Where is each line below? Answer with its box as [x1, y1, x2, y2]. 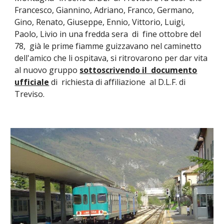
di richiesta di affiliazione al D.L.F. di [49, 76, 186, 88]
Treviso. [14, 88, 45, 100]
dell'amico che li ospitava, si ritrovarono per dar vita [14, 52, 208, 64]
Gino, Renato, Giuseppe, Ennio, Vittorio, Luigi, [14, 16, 185, 28]
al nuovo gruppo [14, 64, 80, 76]
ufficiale [14, 76, 49, 88]
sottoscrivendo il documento [79, 64, 197, 76]
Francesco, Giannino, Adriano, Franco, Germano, [14, 4, 194, 16]
